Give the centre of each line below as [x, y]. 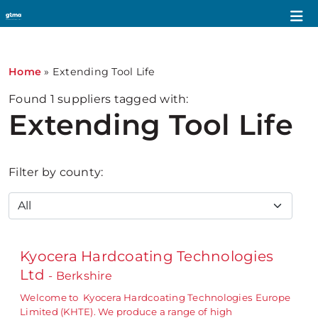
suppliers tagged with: [121, 99]
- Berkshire [80, 276]
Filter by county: [56, 172]
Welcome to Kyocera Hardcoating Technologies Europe [155, 297]
